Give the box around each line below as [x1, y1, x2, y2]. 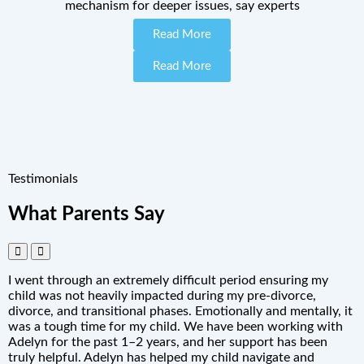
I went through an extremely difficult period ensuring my [8, 274, 328, 288]
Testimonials [8, 172, 78, 186]
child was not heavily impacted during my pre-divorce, [8, 289, 316, 303]
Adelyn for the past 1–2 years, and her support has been [8, 336, 327, 349]
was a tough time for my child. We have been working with [8, 320, 343, 334]
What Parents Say [8, 205, 165, 225]
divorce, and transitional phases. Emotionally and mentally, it [8, 305, 353, 318]
